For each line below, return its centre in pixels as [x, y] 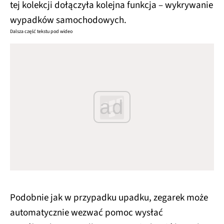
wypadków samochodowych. [68, 20]
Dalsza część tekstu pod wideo [41, 32]
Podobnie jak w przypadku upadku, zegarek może [109, 197]
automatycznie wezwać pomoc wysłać [86, 212]
